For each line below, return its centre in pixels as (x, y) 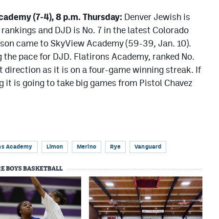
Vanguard (148, 147)
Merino (87, 147)
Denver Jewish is (156, 17)
